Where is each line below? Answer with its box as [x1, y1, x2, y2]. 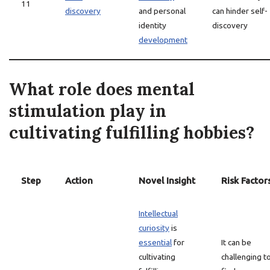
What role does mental [9, 78, 195, 100]
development [139, 35, 187, 45]
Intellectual [139, 209, 178, 218]
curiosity [139, 223, 169, 233]
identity [139, 20, 166, 30]
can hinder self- [212, 6, 268, 16]
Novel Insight [139, 175, 195, 186]
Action [65, 175, 93, 186]
